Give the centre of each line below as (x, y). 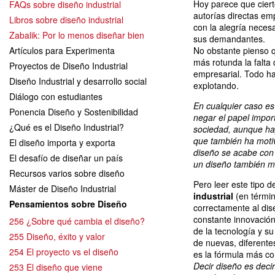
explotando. (216, 85)
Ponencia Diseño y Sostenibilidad (74, 111)
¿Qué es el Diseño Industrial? (67, 127)
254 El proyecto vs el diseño (64, 251)
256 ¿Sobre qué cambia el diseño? (77, 221)
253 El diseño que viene (56, 267)
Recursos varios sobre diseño (67, 173)
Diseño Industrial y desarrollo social (78, 81)
